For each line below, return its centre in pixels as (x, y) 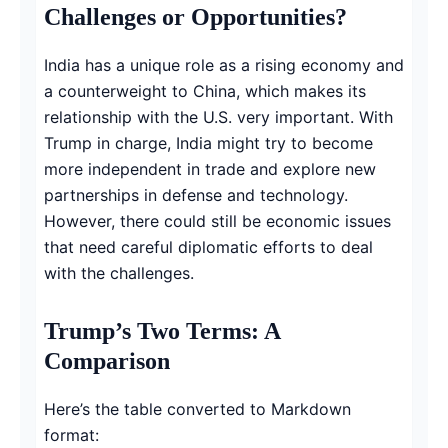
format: (71, 434)
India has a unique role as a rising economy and (224, 64)
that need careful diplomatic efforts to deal (208, 246)
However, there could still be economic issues (217, 220)
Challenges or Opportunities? (195, 16)
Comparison (107, 360)
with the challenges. (119, 272)
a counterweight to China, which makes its (205, 90)
